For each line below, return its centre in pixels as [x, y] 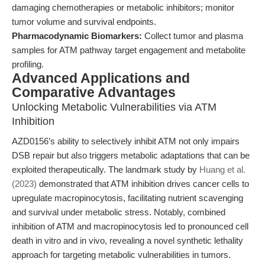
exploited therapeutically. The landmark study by [106, 169]
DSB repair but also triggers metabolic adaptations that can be [131, 155]
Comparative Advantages [94, 93]
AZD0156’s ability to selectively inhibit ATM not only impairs [126, 141]
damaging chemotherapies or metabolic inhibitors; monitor [123, 7]
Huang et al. [222, 169]
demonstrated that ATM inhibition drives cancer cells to [143, 184]
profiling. [28, 64]
